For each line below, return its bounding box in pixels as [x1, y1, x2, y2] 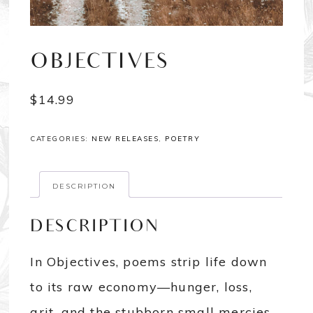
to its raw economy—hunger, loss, [30, 279, 252, 296]
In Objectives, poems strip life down [30, 254, 268, 270]
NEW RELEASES [92, 134, 159, 144]
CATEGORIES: [30, 134, 92, 144]
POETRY [165, 134, 201, 144]
